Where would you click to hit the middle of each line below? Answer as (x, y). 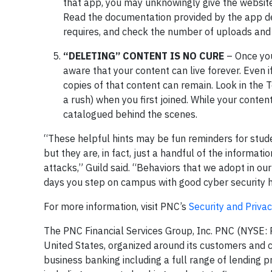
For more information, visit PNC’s (116, 206)
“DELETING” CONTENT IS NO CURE (145, 56)
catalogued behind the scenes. (130, 114)
